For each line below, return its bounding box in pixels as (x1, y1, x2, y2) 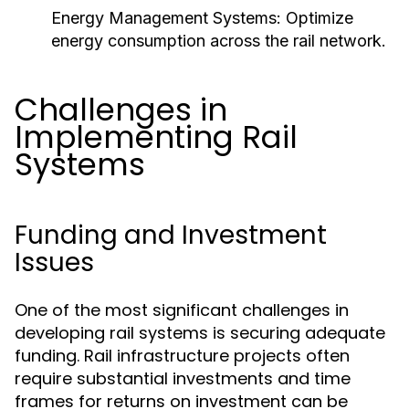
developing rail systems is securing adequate (15, 321, 385, 344)
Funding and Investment (15, 217, 327, 253)
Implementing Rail (15, 115, 298, 159)
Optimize (281, 8, 353, 27)
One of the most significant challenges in (15, 299, 349, 321)
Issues (15, 245, 94, 280)
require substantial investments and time (15, 367, 351, 390)
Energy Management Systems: (51, 8, 281, 27)
